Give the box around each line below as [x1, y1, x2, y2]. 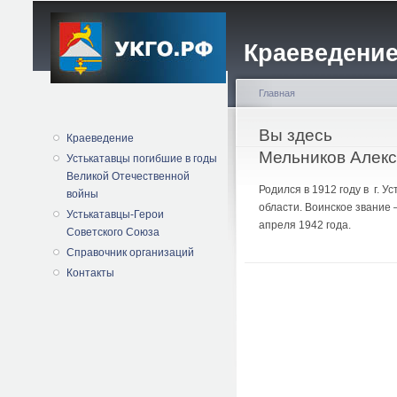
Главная [259, 88, 295, 98]
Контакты [66, 267, 115, 280]
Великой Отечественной [66, 170, 191, 183]
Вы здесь [259, 125, 332, 144]
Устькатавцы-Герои [66, 208, 165, 222]
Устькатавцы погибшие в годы [66, 152, 218, 166]
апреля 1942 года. [259, 218, 351, 231]
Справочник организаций [66, 246, 195, 260]
